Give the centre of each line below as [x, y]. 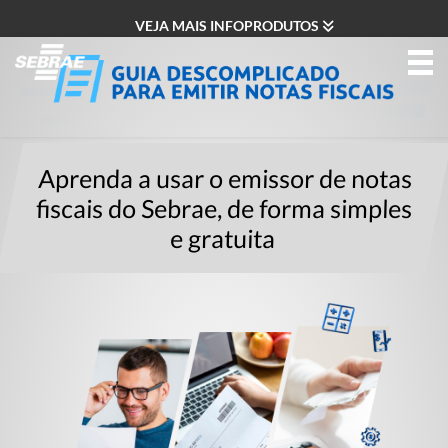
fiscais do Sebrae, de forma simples [224, 207]
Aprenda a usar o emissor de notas [225, 177]
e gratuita [223, 237]
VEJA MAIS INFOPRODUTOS [228, 25]
